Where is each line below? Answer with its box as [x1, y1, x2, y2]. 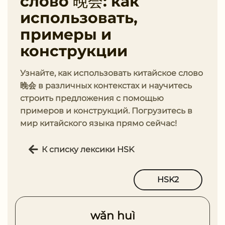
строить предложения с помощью [20, 93, 164, 103]
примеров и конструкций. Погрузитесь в [20, 106, 192, 116]
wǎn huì [90, 208, 135, 222]
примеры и [20, 25, 111, 44]
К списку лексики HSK [42, 144, 134, 154]
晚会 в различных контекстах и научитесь [20, 81, 192, 90]
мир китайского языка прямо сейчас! [20, 119, 177, 128]
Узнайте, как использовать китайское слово [20, 68, 203, 78]
